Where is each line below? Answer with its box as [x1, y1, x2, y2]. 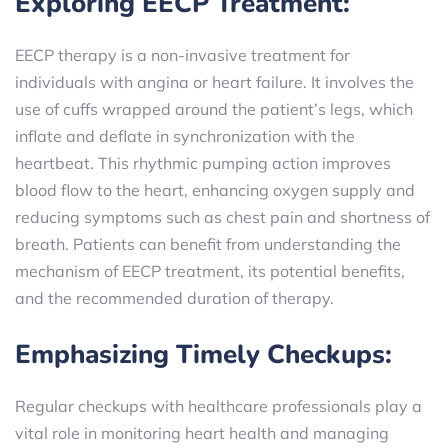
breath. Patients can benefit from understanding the [15, 234, 401, 254]
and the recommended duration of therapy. [15, 288, 334, 308]
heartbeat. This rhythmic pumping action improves [15, 153, 391, 173]
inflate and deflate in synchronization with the [15, 126, 355, 146]
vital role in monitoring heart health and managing [15, 423, 389, 443]
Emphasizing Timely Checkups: [15, 337, 392, 372]
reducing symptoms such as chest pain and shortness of [15, 207, 430, 227]
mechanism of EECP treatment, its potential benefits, [15, 261, 405, 281]
